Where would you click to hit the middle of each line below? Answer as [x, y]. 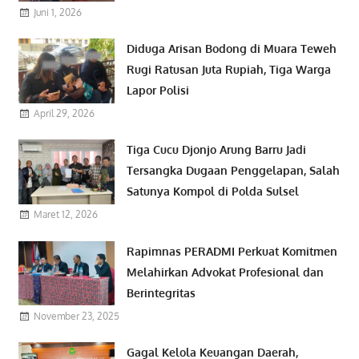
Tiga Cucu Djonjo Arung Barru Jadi [217, 150]
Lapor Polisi [158, 91]
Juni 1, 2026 [57, 12]
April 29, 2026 [64, 113]
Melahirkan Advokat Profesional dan [226, 272]
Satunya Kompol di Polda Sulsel [213, 192]
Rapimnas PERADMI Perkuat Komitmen [232, 251]
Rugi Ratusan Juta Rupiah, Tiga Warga [229, 70]
